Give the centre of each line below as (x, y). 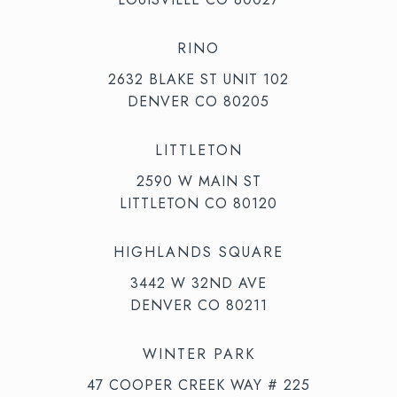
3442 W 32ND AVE (198, 283)
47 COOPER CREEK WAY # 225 (198, 385)
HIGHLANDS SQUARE (198, 252)
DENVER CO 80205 (198, 101)
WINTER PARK (198, 354)
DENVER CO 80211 (198, 305)
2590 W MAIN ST (198, 181)
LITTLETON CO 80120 (198, 203)
